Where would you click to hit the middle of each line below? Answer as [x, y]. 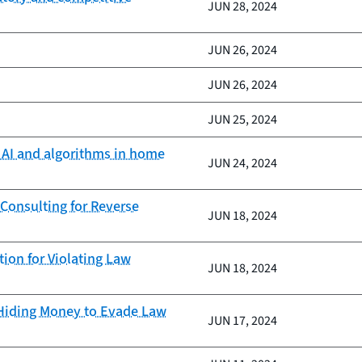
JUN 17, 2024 [242, 321]
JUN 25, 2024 [242, 120]
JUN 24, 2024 [242, 163]
